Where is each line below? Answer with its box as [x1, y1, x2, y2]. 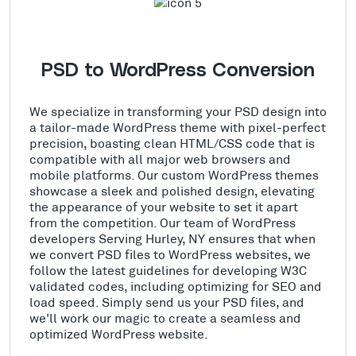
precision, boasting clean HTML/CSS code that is [29, 134, 315, 150]
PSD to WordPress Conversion [41, 60, 315, 80]
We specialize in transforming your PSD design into [29, 103, 327, 118]
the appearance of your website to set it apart [29, 198, 298, 214]
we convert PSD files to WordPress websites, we [29, 246, 311, 261]
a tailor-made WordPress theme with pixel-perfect [29, 118, 326, 134]
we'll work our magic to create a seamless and [29, 309, 301, 325]
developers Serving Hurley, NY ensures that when [29, 230, 315, 246]
